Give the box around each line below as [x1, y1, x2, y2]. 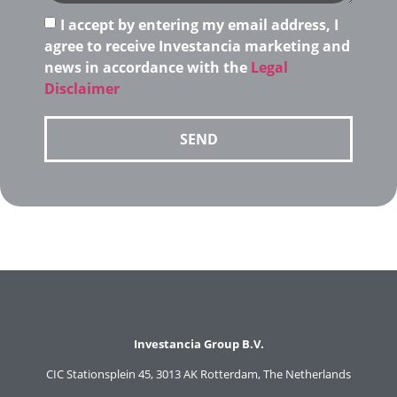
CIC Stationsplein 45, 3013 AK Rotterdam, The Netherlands [46, 365, 351, 382]
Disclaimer [44, 78, 120, 98]
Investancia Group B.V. [133, 336, 264, 353]
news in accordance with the [44, 57, 251, 77]
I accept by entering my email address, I [60, 14, 339, 35]
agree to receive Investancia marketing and [44, 35, 350, 56]
